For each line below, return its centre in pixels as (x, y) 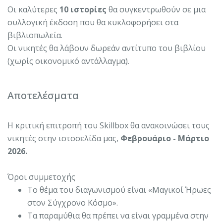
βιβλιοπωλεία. (35, 35)
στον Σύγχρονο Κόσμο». (73, 202)
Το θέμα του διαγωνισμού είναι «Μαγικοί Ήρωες (119, 190)
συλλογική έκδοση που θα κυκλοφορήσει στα (93, 22)
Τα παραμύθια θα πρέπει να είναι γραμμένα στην (118, 215)
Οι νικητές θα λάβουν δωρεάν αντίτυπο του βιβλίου (107, 48)
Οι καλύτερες (32, 9)
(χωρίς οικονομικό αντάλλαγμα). (68, 61)
